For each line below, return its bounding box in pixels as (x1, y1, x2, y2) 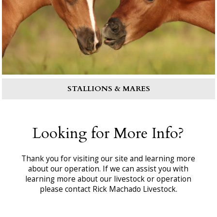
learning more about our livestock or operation (25, 174, 192, 185)
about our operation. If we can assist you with (28, 164, 189, 174)
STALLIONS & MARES (67, 84, 150, 94)
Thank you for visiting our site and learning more (21, 154, 196, 164)
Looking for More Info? (32, 124, 185, 144)
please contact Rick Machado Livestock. (39, 184, 177, 195)
